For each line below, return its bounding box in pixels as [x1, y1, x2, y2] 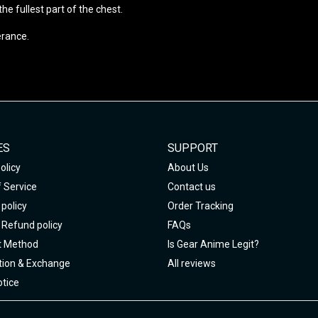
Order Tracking [168, 199, 234, 212]
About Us [168, 161, 209, 173]
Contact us [168, 180, 216, 192]
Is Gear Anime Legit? [168, 238, 259, 250]
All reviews [168, 257, 216, 269]
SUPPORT [168, 141, 218, 155]
